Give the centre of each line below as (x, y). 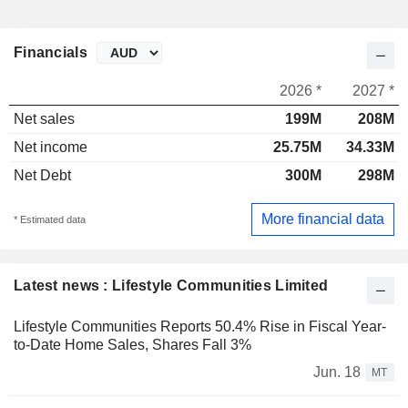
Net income (51, 148)
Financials (51, 53)
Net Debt (42, 176)
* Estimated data (50, 219)
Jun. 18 (337, 372)
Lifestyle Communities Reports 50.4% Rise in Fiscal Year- (200, 326)
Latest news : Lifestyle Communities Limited (171, 285)
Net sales (44, 119)
